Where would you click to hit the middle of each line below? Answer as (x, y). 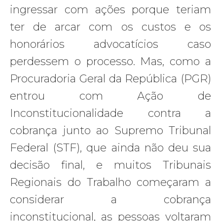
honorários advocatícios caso (110, 44)
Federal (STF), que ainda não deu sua (110, 147)
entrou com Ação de (110, 96)
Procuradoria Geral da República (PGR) (110, 78)
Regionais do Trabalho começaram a (110, 182)
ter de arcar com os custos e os (110, 27)
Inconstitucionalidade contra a (110, 113)
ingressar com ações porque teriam (110, 9)
